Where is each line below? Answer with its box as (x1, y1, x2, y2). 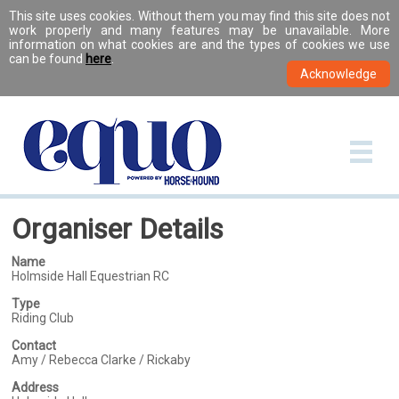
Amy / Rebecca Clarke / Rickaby (12, 353, 191, 367)
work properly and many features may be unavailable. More (9, 23, 390, 37)
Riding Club (12, 311, 75, 325)
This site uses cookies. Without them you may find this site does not (9, 9, 390, 23)
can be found (9, 52, 85, 66)
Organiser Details (12, 212, 224, 246)
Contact (12, 338, 57, 353)
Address (12, 380, 60, 395)
